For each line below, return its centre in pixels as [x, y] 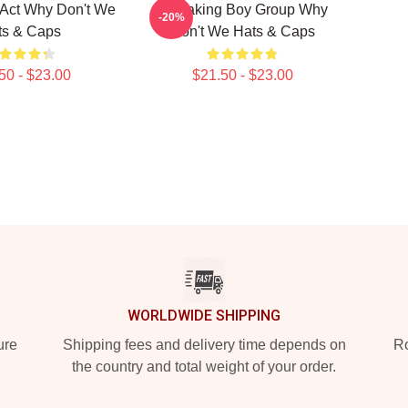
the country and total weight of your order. [204, 367]
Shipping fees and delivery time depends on [204, 345]
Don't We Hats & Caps [242, 31]
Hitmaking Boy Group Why [242, 10]
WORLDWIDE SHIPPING [204, 316]
